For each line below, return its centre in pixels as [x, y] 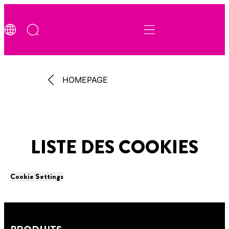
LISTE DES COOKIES [114, 147]
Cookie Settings [37, 177]
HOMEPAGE [85, 80]
